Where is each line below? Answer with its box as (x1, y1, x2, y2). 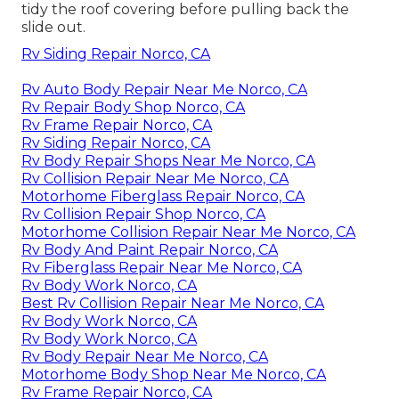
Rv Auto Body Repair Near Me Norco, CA (21, 81, 307, 99)
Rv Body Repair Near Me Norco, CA (21, 348, 268, 366)
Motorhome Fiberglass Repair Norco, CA (21, 188, 305, 206)
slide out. (21, 19, 85, 37)
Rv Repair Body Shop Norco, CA (21, 99, 245, 117)
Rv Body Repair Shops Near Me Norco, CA (21, 152, 315, 170)
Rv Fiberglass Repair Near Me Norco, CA (21, 259, 302, 277)
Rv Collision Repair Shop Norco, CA (21, 206, 265, 224)
